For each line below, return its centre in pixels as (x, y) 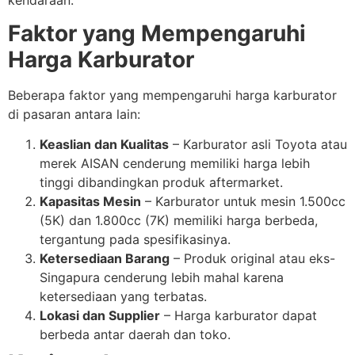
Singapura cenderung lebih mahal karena (162, 278)
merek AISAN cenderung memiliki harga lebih (175, 164)
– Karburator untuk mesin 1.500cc (243, 202)
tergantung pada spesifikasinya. (135, 240)
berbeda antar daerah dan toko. (135, 335)
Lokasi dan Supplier (100, 316)
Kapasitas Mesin (90, 202)
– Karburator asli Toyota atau (258, 145)
